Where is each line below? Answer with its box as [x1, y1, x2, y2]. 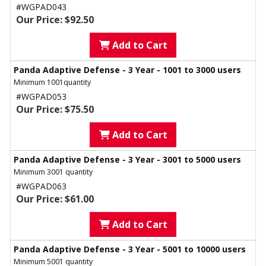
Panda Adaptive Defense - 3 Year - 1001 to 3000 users [14, 64, 241, 76]
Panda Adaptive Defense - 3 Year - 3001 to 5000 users [14, 154, 241, 166]
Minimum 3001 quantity [14, 167, 93, 178]
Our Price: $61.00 [16, 192, 94, 206]
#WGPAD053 [16, 91, 66, 103]
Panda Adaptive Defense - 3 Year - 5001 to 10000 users [14, 243, 246, 255]
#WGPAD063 [16, 180, 66, 192]
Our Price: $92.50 [16, 13, 94, 27]
